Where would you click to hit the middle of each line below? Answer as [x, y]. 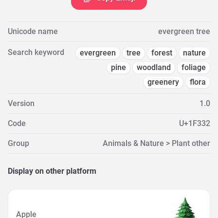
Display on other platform [52, 171]
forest [162, 53]
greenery [163, 82]
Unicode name [33, 31]
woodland [154, 67]
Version [21, 103]
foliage [194, 67]
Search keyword [36, 52]
